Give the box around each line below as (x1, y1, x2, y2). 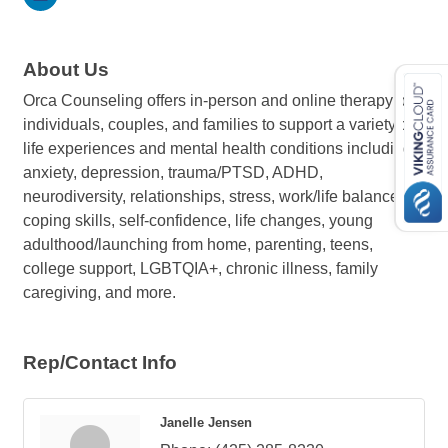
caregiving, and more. (23, 284, 176, 301)
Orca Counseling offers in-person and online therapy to (23, 92, 410, 109)
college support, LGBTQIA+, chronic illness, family (23, 260, 378, 277)
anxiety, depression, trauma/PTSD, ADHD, (23, 164, 323, 181)
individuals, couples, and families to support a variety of (23, 116, 413, 133)
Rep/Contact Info (23, 352, 177, 373)
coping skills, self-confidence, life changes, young (23, 212, 373, 229)
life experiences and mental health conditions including (23, 140, 412, 157)
